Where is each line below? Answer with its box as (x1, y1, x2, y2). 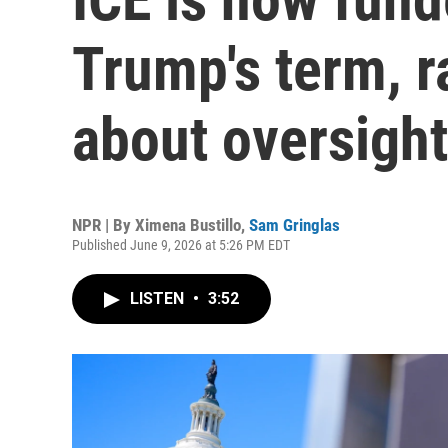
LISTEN (130, 289, 188, 308)
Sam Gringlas (249, 215, 340, 235)
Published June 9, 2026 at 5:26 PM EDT (72, 237, 290, 253)
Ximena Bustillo (135, 215, 241, 235)
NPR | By (72, 215, 135, 235)
